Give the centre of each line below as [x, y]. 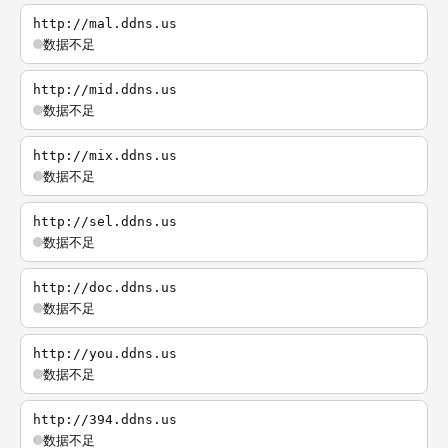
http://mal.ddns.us [105, 23]
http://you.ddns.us [105, 353]
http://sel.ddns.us [105, 221]
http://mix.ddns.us [105, 155]
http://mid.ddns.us [105, 89]
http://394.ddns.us [105, 419]
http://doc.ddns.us [105, 287]
